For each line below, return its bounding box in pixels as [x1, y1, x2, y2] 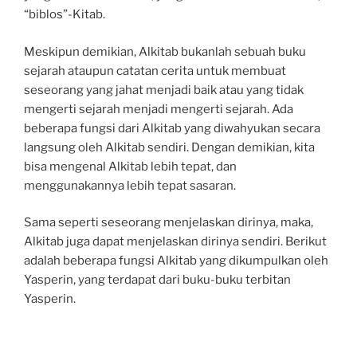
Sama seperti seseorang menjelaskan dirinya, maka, [24, 215, 313, 230]
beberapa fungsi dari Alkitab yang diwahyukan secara [24, 120, 320, 135]
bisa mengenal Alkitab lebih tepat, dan [24, 159, 237, 174]
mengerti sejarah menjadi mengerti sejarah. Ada [24, 101, 293, 116]
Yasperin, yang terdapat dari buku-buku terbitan [24, 273, 291, 288]
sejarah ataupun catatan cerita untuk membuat [24, 63, 286, 78]
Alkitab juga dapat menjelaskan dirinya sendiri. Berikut [24, 234, 327, 249]
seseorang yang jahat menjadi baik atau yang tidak [24, 82, 304, 97]
